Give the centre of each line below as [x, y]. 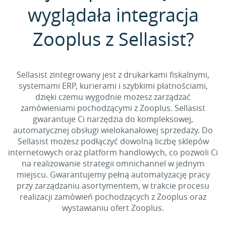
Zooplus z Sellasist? [113, 39]
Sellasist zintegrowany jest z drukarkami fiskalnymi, [113, 75]
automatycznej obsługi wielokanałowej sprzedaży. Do [113, 130]
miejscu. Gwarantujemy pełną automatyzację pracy [113, 175]
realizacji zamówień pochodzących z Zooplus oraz [113, 197]
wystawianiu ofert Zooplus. [113, 208]
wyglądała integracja [113, 15]
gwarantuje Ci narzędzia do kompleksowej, [113, 119]
